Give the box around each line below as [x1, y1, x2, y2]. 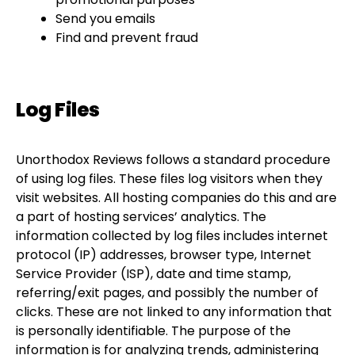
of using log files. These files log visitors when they [16, 170, 323, 188]
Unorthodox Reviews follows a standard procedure [16, 151, 330, 169]
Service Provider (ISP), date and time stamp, [16, 265, 291, 283]
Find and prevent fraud [55, 29, 198, 47]
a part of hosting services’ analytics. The [16, 208, 266, 226]
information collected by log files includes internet [16, 227, 328, 245]
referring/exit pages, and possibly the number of [16, 284, 319, 302]
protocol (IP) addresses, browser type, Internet [16, 246, 311, 264]
